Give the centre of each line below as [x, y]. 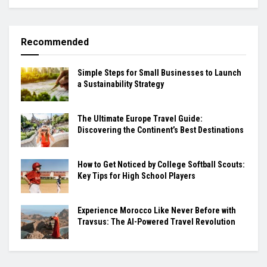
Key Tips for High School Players [136, 176]
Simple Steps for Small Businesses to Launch [159, 72]
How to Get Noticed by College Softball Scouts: [161, 164]
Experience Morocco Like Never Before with [157, 211]
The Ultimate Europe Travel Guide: [140, 118]
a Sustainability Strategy [121, 84]
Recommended [55, 42]
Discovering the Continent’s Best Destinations [161, 130]
